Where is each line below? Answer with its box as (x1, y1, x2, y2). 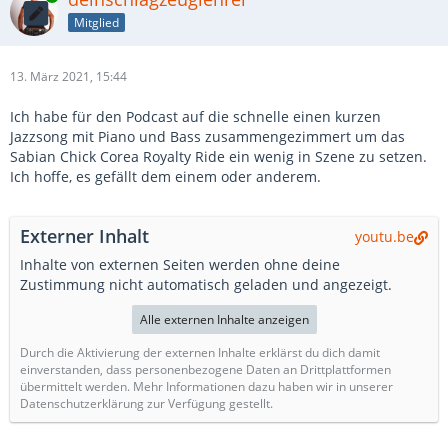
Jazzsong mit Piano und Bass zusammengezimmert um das (10, 127, 405, 146)
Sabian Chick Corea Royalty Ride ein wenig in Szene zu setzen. (10, 147, 427, 166)
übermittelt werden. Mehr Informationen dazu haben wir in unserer (20, 378, 393, 395)
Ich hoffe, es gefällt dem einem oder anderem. (10, 167, 321, 186)
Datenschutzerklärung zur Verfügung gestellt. (20, 395, 273, 412)
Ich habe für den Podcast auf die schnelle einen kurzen (10, 107, 381, 126)
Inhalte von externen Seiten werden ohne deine (20, 255, 340, 274)
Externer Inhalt (20, 224, 149, 248)
